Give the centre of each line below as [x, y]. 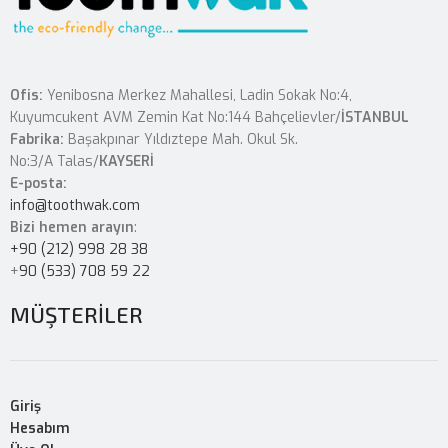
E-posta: [38, 184]
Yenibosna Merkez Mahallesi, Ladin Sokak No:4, [197, 96]
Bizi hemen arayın [72, 228]
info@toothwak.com [75, 206]
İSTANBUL [375, 118]
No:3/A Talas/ [54, 162]
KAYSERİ [126, 162]
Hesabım [40, 429]
